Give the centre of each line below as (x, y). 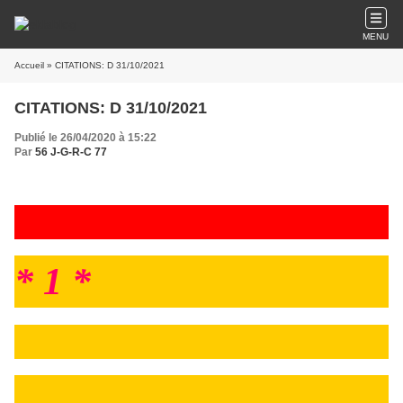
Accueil (29, 65)
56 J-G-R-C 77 (71, 152)
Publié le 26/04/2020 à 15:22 (85, 138)
